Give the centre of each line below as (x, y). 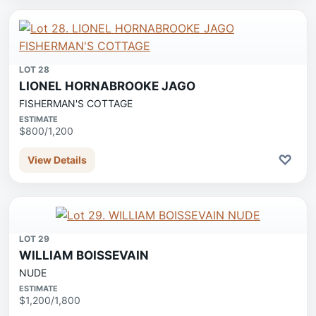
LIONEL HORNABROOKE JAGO (107, 86)
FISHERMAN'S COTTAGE (76, 103)
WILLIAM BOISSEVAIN (84, 255)
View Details (57, 160)
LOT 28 (34, 69)
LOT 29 (34, 239)
